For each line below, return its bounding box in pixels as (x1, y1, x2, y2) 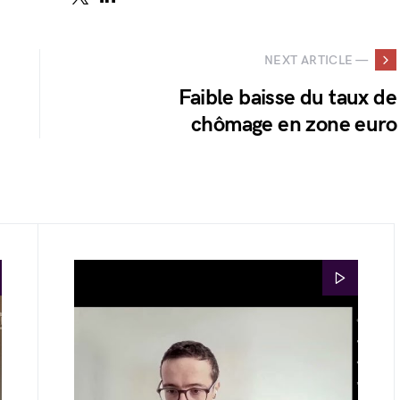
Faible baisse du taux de (179, 85, 396, 111)
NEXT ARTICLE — (264, 52, 368, 68)
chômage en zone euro (191, 112, 396, 137)
